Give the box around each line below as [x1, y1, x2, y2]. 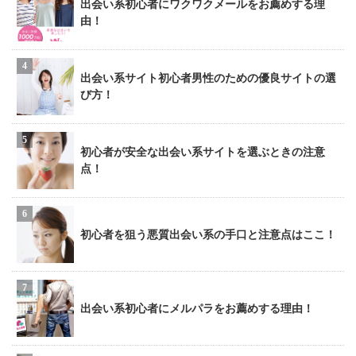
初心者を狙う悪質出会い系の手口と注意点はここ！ [80, 227, 336, 241]
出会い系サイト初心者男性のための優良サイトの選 [80, 72, 336, 85]
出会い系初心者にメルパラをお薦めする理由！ [80, 301, 314, 315]
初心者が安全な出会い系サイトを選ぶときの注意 [80, 145, 325, 159]
